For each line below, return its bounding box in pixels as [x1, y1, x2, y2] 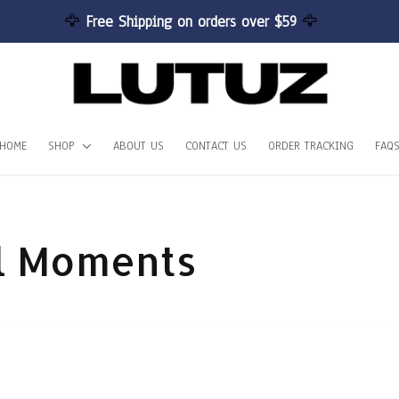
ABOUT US [113, 137, 164, 154]
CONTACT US [185, 137, 247, 154]
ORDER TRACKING [268, 137, 354, 154]
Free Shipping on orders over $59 [85, 11, 302, 32]
